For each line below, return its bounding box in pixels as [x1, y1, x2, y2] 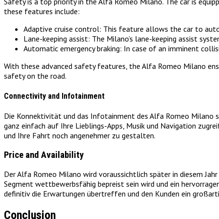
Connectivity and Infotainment [4, 91, 105, 101]
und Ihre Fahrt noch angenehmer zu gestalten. [4, 131, 155, 140]
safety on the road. [4, 71, 66, 81]
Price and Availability [4, 149, 84, 160]
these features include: [4, 6, 80, 17]
